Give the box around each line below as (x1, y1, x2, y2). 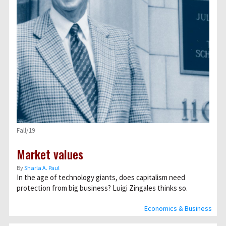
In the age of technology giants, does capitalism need (17, 173, 185, 182)
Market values (17, 145, 83, 163)
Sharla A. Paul (24, 164, 60, 172)
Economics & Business (144, 204, 212, 213)
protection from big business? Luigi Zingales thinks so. (17, 183, 188, 193)
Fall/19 (17, 126, 35, 135)
